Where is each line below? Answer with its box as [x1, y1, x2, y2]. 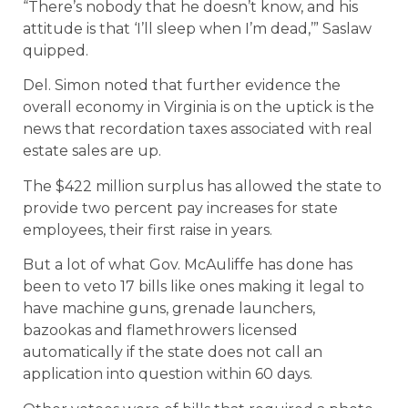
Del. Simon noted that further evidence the [23, 76, 341, 95]
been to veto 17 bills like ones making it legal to [23, 278, 364, 296]
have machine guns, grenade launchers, [23, 300, 315, 318]
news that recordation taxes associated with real [23, 120, 372, 138]
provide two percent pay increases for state [23, 199, 338, 217]
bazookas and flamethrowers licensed [23, 321, 298, 340]
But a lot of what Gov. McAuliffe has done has [23, 256, 352, 274]
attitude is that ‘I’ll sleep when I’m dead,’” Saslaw [23, 20, 372, 38]
